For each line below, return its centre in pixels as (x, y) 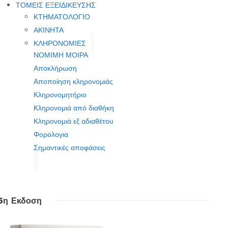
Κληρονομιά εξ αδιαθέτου (74, 121)
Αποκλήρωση (55, 68)
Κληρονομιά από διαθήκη (74, 108)
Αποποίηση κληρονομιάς (74, 82)
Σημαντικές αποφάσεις (70, 148)
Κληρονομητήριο (60, 95)
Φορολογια (51, 135)
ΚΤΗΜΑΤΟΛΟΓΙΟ (62, 17)
